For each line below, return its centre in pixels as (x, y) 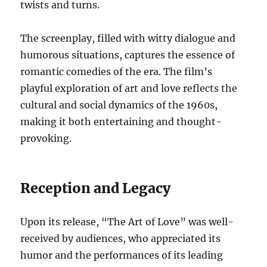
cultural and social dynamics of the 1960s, (119, 105)
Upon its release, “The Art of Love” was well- (127, 221)
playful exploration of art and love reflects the (129, 88)
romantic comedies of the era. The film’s (117, 71)
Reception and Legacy (96, 188)
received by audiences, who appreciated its (121, 238)
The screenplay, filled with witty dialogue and (128, 38)
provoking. (46, 138)
